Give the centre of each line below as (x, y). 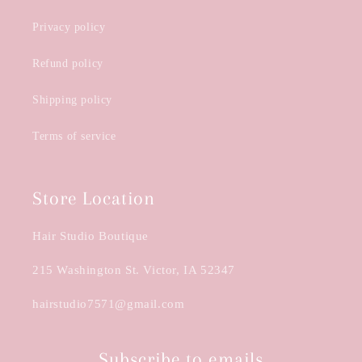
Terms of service (74, 136)
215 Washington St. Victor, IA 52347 (134, 270)
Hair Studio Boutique (90, 236)
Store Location (94, 198)
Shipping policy (72, 100)
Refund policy (68, 63)
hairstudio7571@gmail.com (109, 304)
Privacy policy (69, 27)
